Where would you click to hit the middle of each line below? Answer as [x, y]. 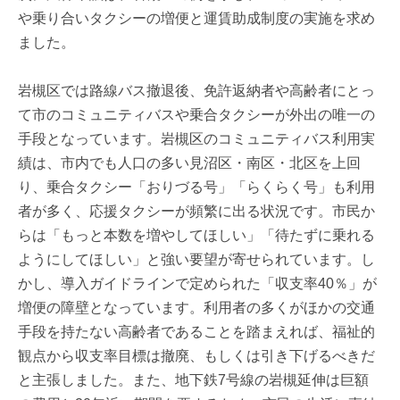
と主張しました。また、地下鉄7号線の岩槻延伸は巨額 [193, 380]
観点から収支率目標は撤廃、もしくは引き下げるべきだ [196, 356]
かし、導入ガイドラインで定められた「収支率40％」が [197, 284]
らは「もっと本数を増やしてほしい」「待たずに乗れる [196, 236]
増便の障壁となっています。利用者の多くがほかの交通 [196, 308]
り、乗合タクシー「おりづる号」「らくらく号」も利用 [196, 187]
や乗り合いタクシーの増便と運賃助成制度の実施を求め [196, 19]
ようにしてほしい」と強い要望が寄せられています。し [196, 260]
